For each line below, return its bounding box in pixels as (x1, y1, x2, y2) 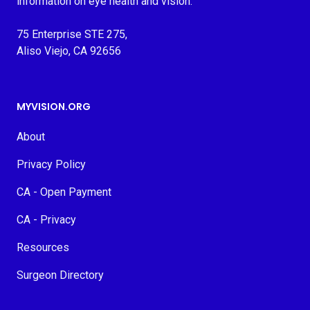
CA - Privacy (17, 213, 76, 226)
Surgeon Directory (17, 268, 104, 282)
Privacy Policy (17, 158, 86, 171)
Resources (17, 241, 69, 254)
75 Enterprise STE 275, (17, 28, 127, 41)
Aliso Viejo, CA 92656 (17, 44, 121, 57)
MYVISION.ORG (17, 100, 91, 113)
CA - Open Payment (17, 185, 111, 199)
